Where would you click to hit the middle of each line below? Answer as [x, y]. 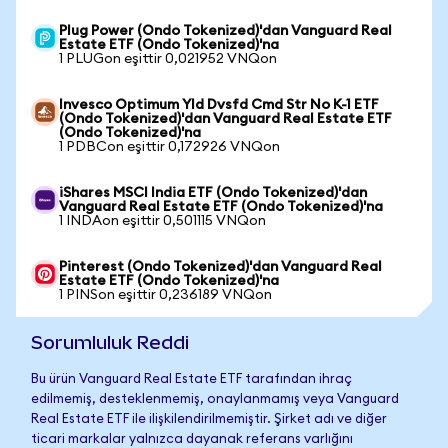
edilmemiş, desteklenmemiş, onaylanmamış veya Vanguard [215, 399]
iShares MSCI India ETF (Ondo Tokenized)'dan [213, 193]
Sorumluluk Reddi [110, 342]
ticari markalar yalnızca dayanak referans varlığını [192, 439]
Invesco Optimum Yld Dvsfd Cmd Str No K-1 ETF [219, 105]
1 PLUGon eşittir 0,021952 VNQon [168, 59]
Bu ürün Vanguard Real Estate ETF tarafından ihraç [191, 379]
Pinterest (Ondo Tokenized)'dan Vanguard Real [220, 267]
